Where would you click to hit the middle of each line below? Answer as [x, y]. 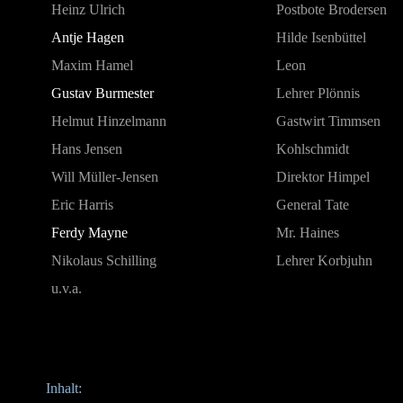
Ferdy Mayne [90, 233]
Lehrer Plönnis [318, 93]
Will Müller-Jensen [105, 177]
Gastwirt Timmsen [328, 121]
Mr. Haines [308, 233]
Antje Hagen [88, 37]
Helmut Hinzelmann [109, 121]
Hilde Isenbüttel [321, 37]
